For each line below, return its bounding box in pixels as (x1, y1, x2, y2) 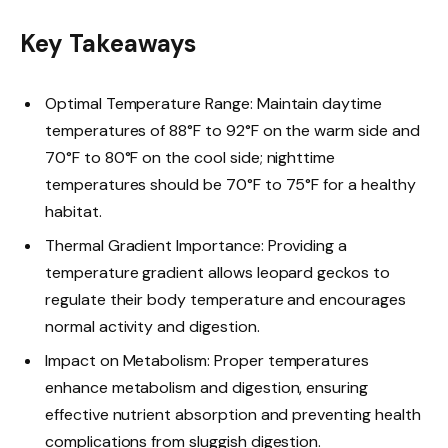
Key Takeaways (20, 27, 197, 59)
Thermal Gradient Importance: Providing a (45, 235, 348, 257)
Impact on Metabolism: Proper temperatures (45, 350, 370, 372)
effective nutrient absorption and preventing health (45, 404, 421, 426)
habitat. (45, 201, 102, 223)
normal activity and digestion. (45, 316, 260, 338)
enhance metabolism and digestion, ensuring (45, 377, 368, 399)
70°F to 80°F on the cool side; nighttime (45, 147, 336, 169)
